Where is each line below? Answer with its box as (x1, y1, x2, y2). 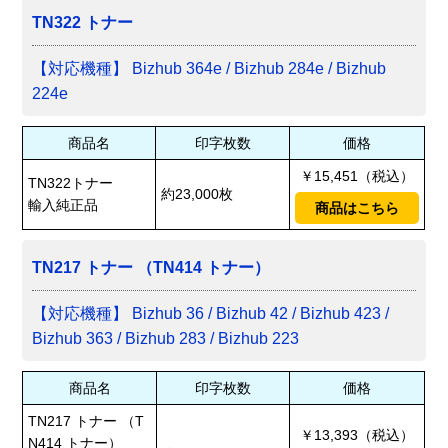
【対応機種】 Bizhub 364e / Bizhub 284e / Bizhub (32, 60, 387, 78)
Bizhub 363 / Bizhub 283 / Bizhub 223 (32, 330, 300, 348)
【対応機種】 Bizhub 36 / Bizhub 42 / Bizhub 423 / (32, 305, 390, 323)
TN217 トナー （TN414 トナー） (32, 259, 271, 277)
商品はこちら (315, 200, 400, 217)
